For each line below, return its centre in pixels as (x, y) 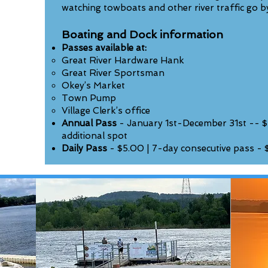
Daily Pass (85, 148)
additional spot (95, 136)
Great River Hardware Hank (123, 60)
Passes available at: (104, 48)
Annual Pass (89, 123)
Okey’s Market (94, 86)
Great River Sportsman (113, 73)
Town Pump (89, 98)
